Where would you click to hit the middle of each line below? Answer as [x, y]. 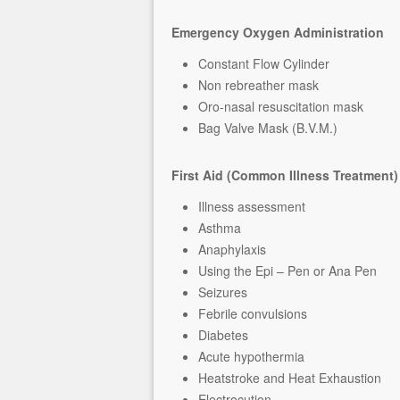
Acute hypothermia [251, 356]
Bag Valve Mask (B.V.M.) [268, 128]
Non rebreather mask [258, 85]
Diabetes [223, 335]
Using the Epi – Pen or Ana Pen [287, 271]
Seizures [223, 292]
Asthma [220, 228]
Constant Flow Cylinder [264, 63]
